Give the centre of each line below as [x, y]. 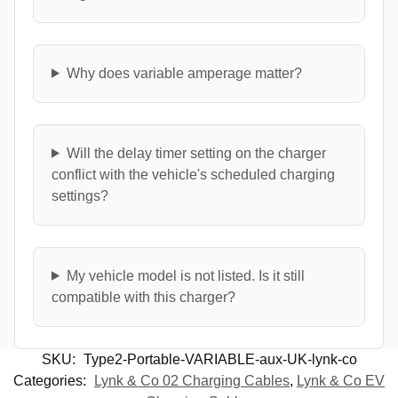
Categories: [52, 380]
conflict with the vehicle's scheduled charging [193, 174]
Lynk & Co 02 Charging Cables [192, 380]
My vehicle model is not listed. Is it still [185, 275]
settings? [80, 195]
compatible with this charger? [143, 297]
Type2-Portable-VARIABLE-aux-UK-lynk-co [220, 359]
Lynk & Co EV [341, 380]
